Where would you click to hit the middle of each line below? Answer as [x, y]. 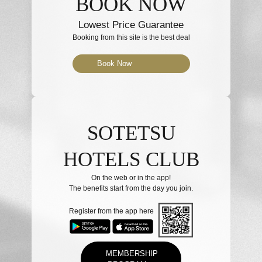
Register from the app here [111, 211]
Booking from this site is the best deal [131, 37]
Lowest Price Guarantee [131, 25]
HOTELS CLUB [131, 159]
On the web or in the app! [131, 177]
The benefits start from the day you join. [131, 188]
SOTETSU [131, 133]
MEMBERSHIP [132, 253]
